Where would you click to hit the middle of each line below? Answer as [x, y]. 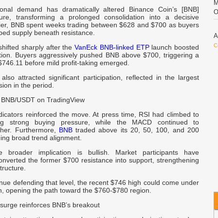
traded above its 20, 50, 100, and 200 [136, 130]
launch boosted [174, 47]
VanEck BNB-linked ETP [112, 47]
